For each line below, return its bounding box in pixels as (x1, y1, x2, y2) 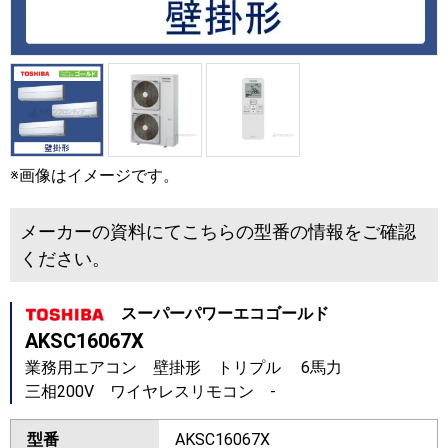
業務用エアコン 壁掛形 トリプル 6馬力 (24, 358, 342, 378)
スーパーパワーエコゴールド (104, 304, 329, 324)
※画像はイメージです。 (10, 166, 179, 186)
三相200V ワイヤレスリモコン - (24, 382, 276, 402)
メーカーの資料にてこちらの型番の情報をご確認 (20, 221, 416, 243)
